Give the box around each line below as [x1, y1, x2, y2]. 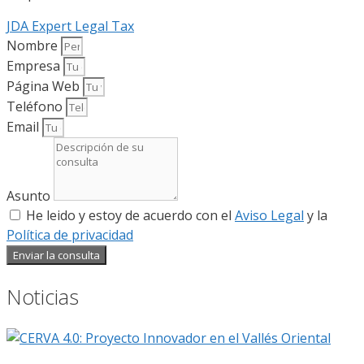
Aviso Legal [235, 206, 304, 224]
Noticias [6, 282, 79, 310]
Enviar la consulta [13, 247, 100, 262]
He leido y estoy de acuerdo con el [26, 206, 235, 224]
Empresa [6, 56, 63, 75]
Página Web [6, 76, 83, 95]
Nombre [6, 36, 61, 54]
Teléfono [6, 97, 66, 115]
